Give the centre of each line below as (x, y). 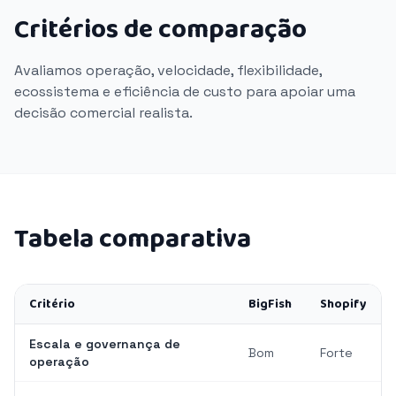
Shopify (343, 304)
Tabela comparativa (133, 240)
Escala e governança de (105, 344)
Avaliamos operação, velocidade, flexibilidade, (168, 70)
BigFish (270, 304)
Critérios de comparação (160, 30)
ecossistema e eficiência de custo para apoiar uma (185, 91)
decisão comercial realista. (103, 113)
